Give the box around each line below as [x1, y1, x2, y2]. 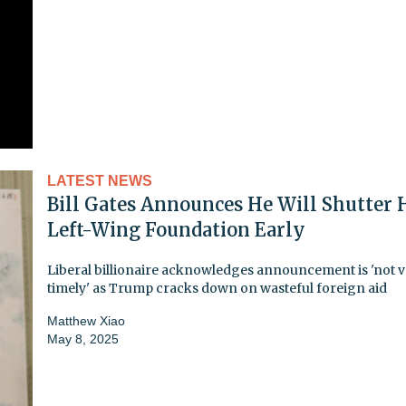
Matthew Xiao [47, 313, 125, 328]
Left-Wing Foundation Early [47, 217, 305, 241]
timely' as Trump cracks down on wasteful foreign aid [47, 279, 387, 296]
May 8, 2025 [47, 331, 119, 346]
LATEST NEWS [47, 172, 152, 188]
